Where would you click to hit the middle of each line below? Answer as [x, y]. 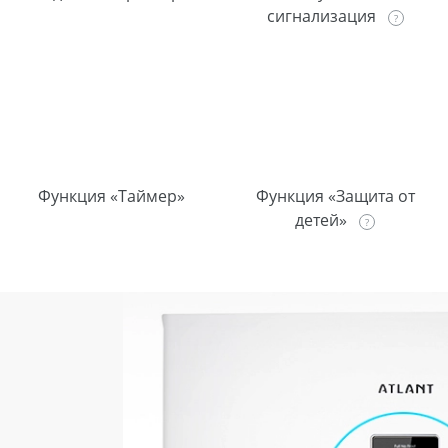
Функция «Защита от [335, 195]
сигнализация [323, 15]
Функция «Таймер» [111, 195]
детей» [323, 219]
